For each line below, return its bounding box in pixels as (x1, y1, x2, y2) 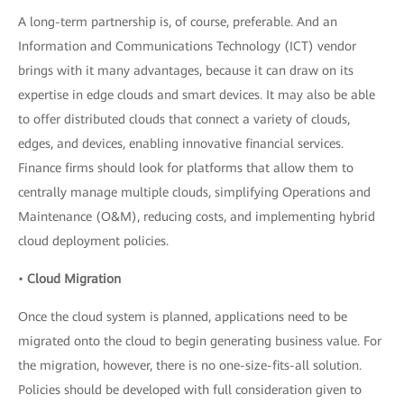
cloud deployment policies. (18, 234, 169, 248)
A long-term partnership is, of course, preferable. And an (18, 14, 337, 29)
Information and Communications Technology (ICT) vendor (18, 39, 356, 53)
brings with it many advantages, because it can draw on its (18, 63, 353, 78)
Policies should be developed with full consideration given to (18, 382, 362, 397)
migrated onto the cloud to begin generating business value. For (18, 334, 381, 348)
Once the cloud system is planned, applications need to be (18, 309, 347, 324)
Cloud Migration (27, 271, 121, 286)
